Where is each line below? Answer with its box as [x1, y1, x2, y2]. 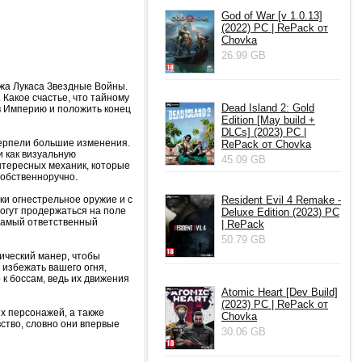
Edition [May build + [221, 114, 315, 126]
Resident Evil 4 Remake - [221, 194, 341, 206]
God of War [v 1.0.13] [221, 10, 322, 22]
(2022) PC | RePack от [221, 22, 328, 34]
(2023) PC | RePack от [221, 298, 328, 310]
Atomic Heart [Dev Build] [221, 286, 338, 298]
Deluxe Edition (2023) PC [221, 206, 339, 218]
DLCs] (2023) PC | [221, 126, 306, 138]
